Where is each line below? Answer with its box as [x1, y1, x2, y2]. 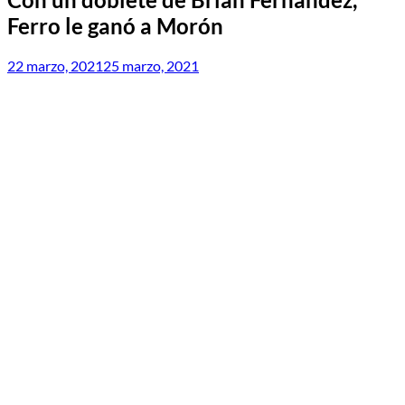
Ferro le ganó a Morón [7, 12, 223, 39]
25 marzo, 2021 [103, 56, 199, 74]
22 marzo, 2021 [7, 56, 103, 74]
